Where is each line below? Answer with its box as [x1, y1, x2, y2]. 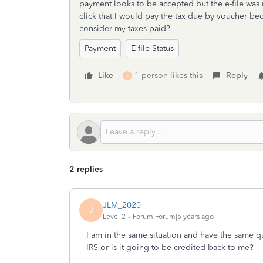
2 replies [69, 164, 103, 174]
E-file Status [131, 43, 174, 53]
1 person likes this [134, 70, 203, 80]
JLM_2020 [103, 200, 141, 210]
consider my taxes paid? [79, 23, 173, 33]
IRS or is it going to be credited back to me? [86, 242, 254, 252]
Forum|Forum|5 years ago [133, 212, 214, 221]
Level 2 [103, 212, 126, 221]
